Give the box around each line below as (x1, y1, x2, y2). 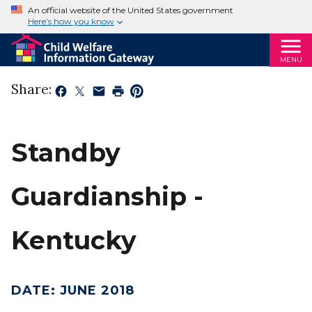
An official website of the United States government (28, 5, 233, 15)
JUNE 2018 (60, 283, 134, 299)
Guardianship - (11, 181, 203, 212)
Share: (11, 81, 52, 97)
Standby (11, 137, 120, 169)
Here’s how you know (28, 16, 114, 27)
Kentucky (11, 225, 136, 256)
